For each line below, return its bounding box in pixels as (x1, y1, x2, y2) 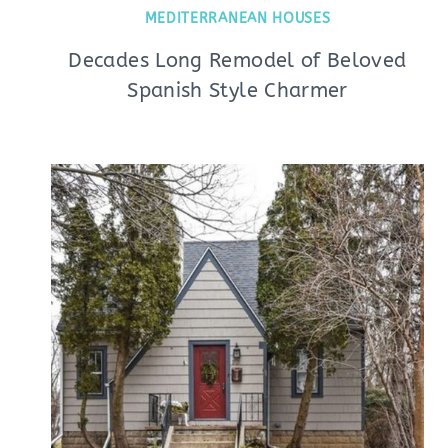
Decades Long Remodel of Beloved (68, 49, 407, 72)
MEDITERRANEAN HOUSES (144, 10, 331, 27)
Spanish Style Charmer (127, 79, 348, 102)
